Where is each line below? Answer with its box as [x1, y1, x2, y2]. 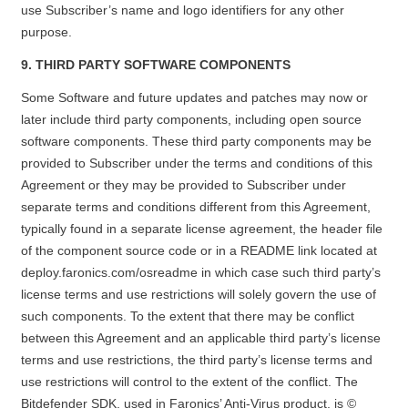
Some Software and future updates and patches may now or [20, 90, 368, 105]
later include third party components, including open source [20, 112, 362, 127]
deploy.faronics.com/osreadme [20, 265, 198, 280]
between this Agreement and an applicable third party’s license [20, 331, 381, 345]
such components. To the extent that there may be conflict [20, 309, 354, 323]
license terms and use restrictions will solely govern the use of [20, 287, 376, 301]
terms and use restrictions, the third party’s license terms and [20, 352, 372, 367]
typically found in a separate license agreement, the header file [20, 221, 382, 236]
